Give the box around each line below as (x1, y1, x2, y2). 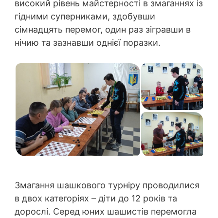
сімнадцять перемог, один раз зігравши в (15, 24, 191, 35)
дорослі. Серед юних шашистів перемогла (15, 206, 197, 217)
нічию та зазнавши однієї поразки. (15, 37, 161, 48)
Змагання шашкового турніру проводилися (15, 180, 200, 190)
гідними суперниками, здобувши (15, 11, 155, 21)
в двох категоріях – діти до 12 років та (15, 193, 177, 203)
